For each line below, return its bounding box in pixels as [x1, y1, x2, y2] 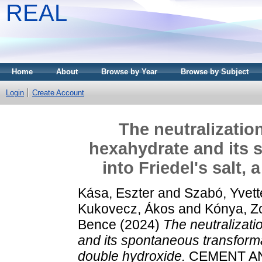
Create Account [32, 88, 84, 97]
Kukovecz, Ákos [78, 201, 175, 216]
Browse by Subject [181, 67, 249, 76]
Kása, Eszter [78, 185, 154, 201]
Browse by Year [101, 67, 157, 76]
